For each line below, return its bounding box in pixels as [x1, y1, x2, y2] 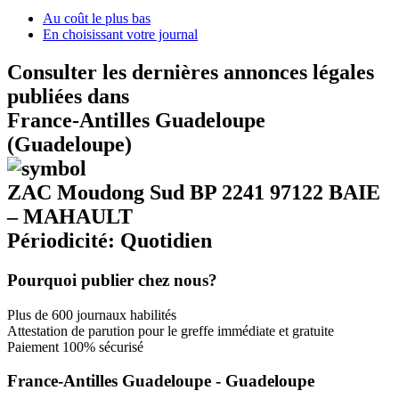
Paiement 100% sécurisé [7, 338, 143, 354]
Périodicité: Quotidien [7, 228, 212, 252]
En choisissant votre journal [43, 27, 198, 42]
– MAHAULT [7, 204, 133, 228]
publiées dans [7, 84, 129, 108]
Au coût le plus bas [43, 11, 151, 26]
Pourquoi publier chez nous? [7, 270, 217, 289]
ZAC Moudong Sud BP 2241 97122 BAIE [7, 180, 380, 204]
